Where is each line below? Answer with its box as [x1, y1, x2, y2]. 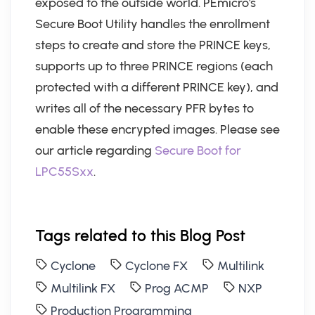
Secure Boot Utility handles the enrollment [35, 16, 270, 32]
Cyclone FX [125, 258, 188, 274]
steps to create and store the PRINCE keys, [35, 37, 271, 53]
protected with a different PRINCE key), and [35, 79, 278, 95]
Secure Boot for [155, 143, 241, 158]
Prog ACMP [145, 281, 209, 296]
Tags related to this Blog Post [35, 226, 245, 245]
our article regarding [35, 143, 155, 158]
